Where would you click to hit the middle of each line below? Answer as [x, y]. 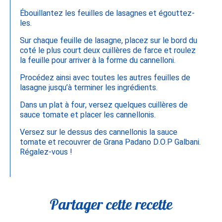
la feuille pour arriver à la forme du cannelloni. [98, 60]
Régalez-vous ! [46, 152]
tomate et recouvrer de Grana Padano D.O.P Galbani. [110, 142]
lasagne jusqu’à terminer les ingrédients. [89, 87]
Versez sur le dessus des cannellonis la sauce [99, 132]
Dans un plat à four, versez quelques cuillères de [104, 105]
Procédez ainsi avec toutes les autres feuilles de [105, 78]
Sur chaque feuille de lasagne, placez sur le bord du [109, 40]
